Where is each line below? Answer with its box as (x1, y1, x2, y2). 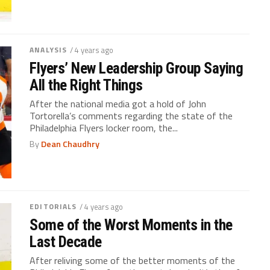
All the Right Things (30, 75, 143, 94)
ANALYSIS (30, 43, 67, 55)
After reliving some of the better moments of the (30, 253, 236, 268)
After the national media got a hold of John (30, 96, 207, 111)
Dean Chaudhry (41, 137, 100, 151)
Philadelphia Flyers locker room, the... (30, 120, 178, 135)
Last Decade (30, 232, 102, 251)
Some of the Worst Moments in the (30, 215, 233, 234)
